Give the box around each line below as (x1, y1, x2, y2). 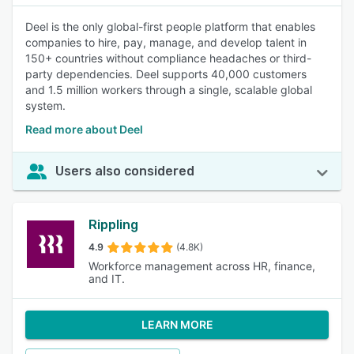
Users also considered (55, 164, 194, 179)
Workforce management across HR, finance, (88, 259, 316, 273)
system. (25, 99, 66, 112)
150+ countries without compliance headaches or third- (25, 51, 311, 65)
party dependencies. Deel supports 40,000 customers (25, 67, 307, 81)
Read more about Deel (25, 122, 143, 136)
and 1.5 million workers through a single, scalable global (25, 83, 312, 96)
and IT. (88, 272, 129, 285)
